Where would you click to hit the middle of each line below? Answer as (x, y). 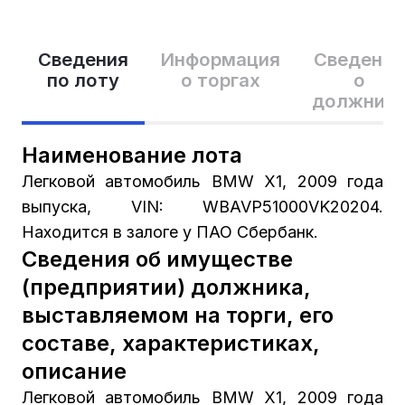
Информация (220, 59)
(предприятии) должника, (166, 287)
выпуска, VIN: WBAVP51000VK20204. (202, 207)
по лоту (83, 80)
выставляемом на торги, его (177, 316)
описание (74, 372)
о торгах (220, 80)
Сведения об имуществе (157, 259)
